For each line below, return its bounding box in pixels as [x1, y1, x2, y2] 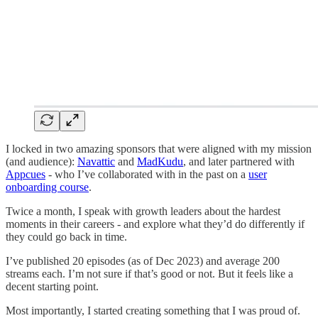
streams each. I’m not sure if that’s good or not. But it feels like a [6, 268, 293, 280]
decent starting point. [6, 280, 99, 293]
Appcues [6, 168, 45, 181]
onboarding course [6, 181, 89, 194]
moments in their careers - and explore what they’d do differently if [6, 218, 305, 231]
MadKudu [137, 155, 183, 168]
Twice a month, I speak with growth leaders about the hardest [6, 205, 280, 218]
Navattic [77, 155, 115, 168]
